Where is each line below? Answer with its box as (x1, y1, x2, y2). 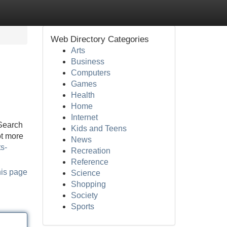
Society (70, 191, 98, 200)
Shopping (70, 180, 106, 188)
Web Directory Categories (50, 34, 149, 44)
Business (70, 57, 104, 66)
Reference (70, 158, 108, 166)
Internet (70, 113, 98, 122)
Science (70, 169, 100, 177)
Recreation (70, 146, 110, 155)
